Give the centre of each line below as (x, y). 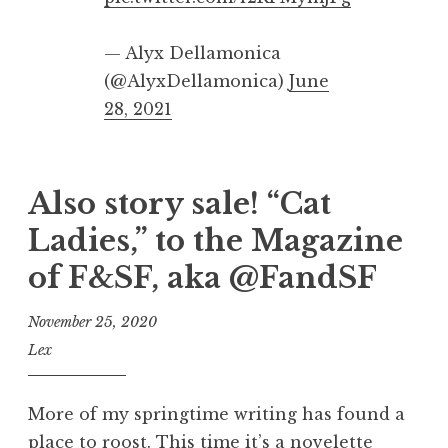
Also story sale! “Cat (179, 204)
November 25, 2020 (92, 321)
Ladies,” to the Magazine (215, 241)
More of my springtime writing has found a (216, 414)
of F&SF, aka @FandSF (202, 278)
